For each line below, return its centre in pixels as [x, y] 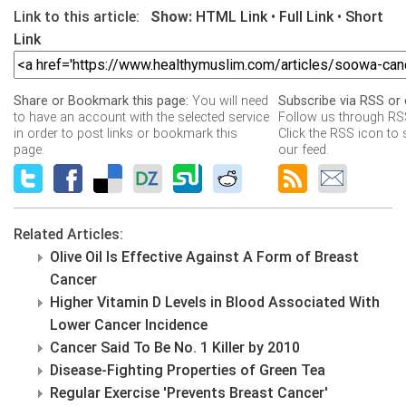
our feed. [304, 150]
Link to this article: [77, 17]
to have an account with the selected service [141, 118]
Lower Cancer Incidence [129, 325]
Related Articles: [68, 235]
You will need [228, 101]
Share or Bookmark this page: [101, 101]
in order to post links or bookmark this [126, 134]
